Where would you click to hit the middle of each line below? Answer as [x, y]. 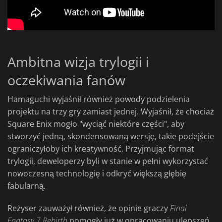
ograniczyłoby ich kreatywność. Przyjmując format [101, 149]
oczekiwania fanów [66, 80]
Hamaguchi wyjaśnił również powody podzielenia [99, 99]
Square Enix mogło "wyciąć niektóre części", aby [96, 124]
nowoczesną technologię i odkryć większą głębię [97, 174]
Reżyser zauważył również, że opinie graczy [89, 208]
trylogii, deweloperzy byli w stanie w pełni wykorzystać [108, 161]
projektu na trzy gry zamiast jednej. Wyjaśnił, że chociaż [111, 112]
